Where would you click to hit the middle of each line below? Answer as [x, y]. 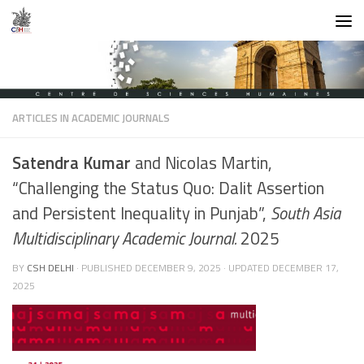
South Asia [305, 214]
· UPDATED [247, 268]
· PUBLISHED [106, 268]
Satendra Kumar [71, 163]
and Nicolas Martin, [201, 163]
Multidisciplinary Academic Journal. [124, 239]
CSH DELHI [50, 268]
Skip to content [64, 25]
